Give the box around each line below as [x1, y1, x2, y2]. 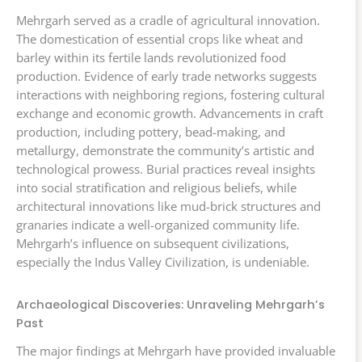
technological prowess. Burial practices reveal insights [16, 161, 315, 178]
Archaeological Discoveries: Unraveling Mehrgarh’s [16, 297, 325, 314]
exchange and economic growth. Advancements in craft [16, 105, 323, 122]
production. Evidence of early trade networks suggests [16, 68, 317, 85]
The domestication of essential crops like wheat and [16, 31, 303, 48]
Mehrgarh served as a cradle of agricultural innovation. [16, 12, 320, 29]
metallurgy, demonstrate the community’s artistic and [16, 142, 314, 159]
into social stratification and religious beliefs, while [16, 179, 297, 196]
